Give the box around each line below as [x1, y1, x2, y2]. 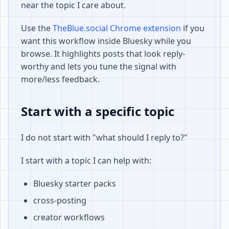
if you [181, 22, 204, 34]
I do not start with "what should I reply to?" [21, 132, 188, 143]
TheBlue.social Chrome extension [53, 22, 181, 34]
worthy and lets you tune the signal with [21, 61, 176, 72]
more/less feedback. [21, 74, 100, 85]
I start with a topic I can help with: [21, 155, 151, 166]
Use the [21, 22, 53, 34]
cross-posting [33, 195, 86, 206]
